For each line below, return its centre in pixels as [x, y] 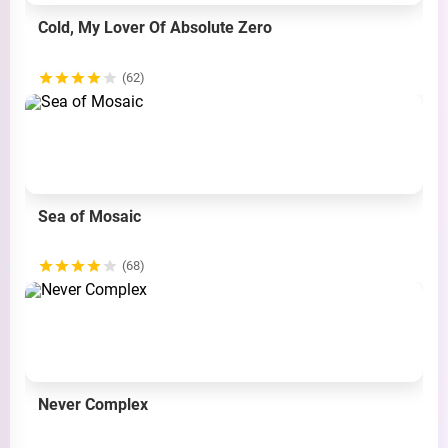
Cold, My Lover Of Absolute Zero [155, 27]
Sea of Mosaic [89, 216]
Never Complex [93, 405]
